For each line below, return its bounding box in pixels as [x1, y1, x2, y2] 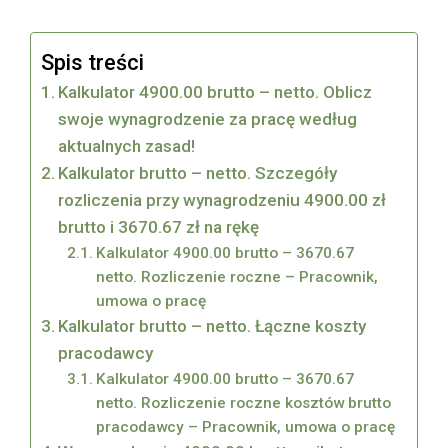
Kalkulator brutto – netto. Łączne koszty [58, 316, 367, 337]
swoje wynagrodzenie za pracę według [58, 109, 358, 130]
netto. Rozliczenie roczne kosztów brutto [95, 394, 391, 413]
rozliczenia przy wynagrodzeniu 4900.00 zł [58, 190, 387, 211]
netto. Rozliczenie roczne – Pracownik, [95, 268, 378, 287]
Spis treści [41, 50, 144, 76]
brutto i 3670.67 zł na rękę [58, 217, 260, 238]
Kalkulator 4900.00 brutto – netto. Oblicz [58, 82, 373, 103]
